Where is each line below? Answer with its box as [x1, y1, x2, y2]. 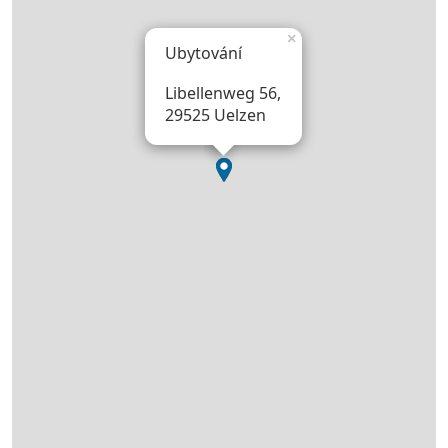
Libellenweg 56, [165, 82, 281, 105]
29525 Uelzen [165, 104, 266, 127]
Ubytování [165, 42, 242, 65]
